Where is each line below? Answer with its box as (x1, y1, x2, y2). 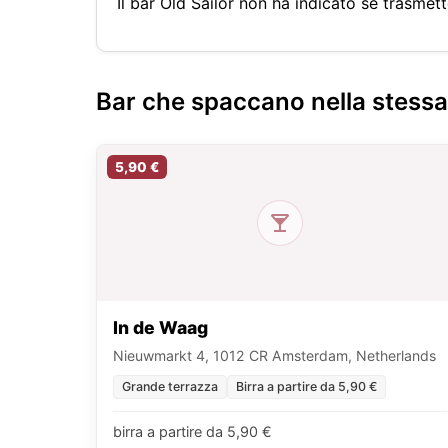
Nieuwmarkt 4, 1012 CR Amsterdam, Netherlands (113, 347, 436, 365)
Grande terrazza (122, 379, 218, 395)
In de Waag (113, 317, 208, 339)
